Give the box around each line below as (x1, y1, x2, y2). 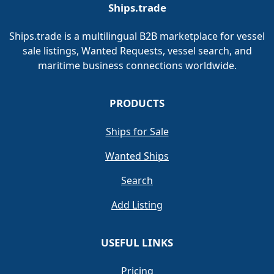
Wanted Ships (105, 149, 169, 163)
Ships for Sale (105, 125, 169, 138)
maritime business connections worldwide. (37, 59, 237, 72)
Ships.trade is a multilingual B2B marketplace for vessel (9, 29, 265, 43)
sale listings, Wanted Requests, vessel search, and (22, 44, 252, 57)
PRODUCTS (109, 96, 165, 110)
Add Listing (111, 198, 163, 212)
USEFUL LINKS (101, 235, 173, 250)
